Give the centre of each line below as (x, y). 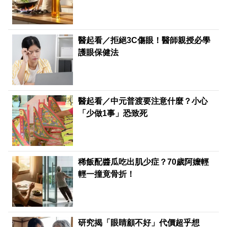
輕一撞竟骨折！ (107, 174)
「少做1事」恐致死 (113, 113)
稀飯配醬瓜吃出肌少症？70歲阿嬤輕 (144, 162)
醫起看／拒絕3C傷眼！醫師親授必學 (144, 41)
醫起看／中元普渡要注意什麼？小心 (143, 101)
